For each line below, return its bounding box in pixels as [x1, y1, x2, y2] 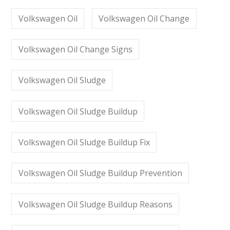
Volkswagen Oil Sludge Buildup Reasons [18, 198, 172, 210]
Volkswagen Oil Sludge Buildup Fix [18, 136, 150, 148]
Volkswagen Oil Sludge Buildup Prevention [18, 167, 182, 179]
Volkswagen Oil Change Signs [18, 44, 132, 55]
